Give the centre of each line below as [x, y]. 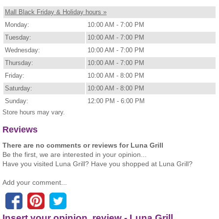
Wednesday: [22, 50]
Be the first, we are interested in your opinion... [75, 154]
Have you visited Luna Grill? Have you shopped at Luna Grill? [98, 164]
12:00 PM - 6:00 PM [116, 101]
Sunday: [17, 101]
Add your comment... [35, 182]
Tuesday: [18, 38]
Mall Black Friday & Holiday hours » [56, 12]
